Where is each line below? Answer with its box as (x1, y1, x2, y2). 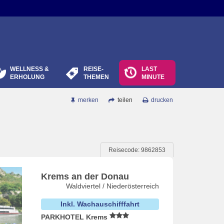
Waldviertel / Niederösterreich (66, 182, 159, 190)
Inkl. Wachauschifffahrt (60, 200, 139, 208)
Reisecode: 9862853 (108, 146, 165, 153)
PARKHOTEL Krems (40, 213, 109, 221)
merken (78, 96, 98, 103)
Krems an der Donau (40, 171, 129, 181)
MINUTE (141, 73, 164, 80)
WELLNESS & (10, 65, 49, 72)
